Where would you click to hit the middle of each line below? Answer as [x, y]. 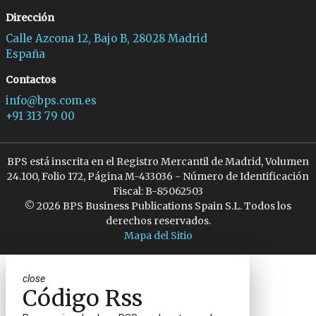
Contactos [30, 80]
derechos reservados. [158, 221]
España [25, 54]
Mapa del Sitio [158, 236]
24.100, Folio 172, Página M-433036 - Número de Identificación [158, 177]
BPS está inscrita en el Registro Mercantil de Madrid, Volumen [158, 162]
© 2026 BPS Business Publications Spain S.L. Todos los [158, 206]
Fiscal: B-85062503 [158, 192]
